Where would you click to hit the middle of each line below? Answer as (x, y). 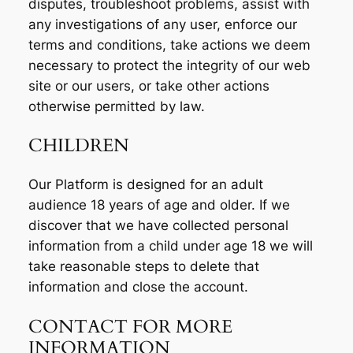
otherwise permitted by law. (116, 106)
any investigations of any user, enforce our (162, 24)
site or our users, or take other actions (149, 85)
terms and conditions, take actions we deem (169, 45)
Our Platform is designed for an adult (145, 185)
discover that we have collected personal (158, 226)
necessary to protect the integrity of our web (169, 65)
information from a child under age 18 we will (170, 246)
